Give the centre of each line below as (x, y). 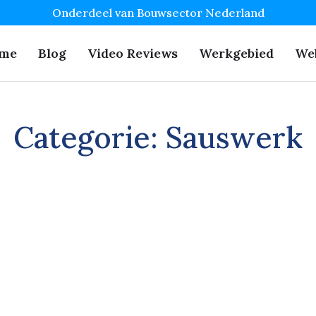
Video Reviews (133, 53)
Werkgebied (236, 53)
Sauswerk (234, 138)
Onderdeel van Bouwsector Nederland (158, 13)
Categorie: (90, 138)
